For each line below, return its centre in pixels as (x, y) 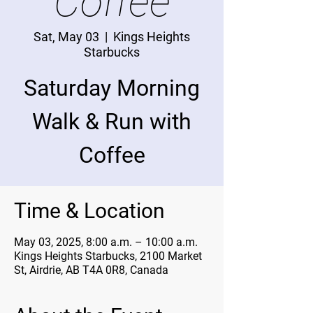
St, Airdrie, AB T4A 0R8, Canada (91, 270)
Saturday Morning (112, 88)
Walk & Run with (112, 122)
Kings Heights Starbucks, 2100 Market (108, 256)
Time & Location (89, 211)
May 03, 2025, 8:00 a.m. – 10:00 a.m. (106, 242)
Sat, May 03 (66, 37)
